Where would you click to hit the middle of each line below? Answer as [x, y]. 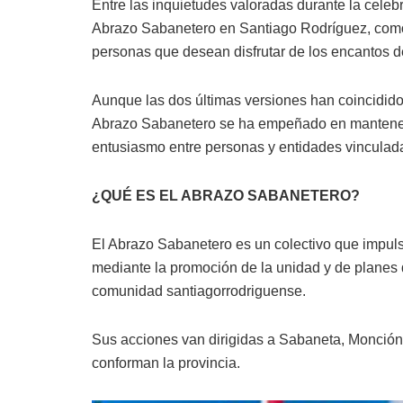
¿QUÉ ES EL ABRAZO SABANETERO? [226, 196]
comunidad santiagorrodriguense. [199, 291]
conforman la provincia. [166, 363]
